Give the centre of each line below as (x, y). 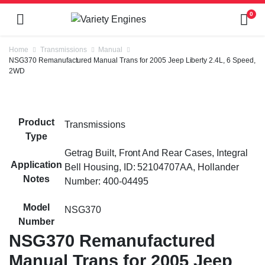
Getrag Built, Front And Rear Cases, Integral (156, 153)
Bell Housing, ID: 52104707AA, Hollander (152, 167)
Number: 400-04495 (106, 181)
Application (36, 165)
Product (36, 122)
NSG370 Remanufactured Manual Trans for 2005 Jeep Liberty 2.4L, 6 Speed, (132, 60)
